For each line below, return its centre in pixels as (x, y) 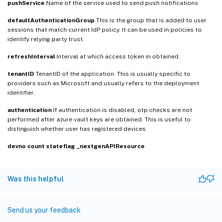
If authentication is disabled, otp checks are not (122, 110)
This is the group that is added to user (151, 20)
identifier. (21, 92)
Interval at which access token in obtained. (117, 56)
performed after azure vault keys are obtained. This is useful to (99, 119)
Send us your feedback (44, 210)
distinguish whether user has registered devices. (77, 129)
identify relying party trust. (46, 39)
